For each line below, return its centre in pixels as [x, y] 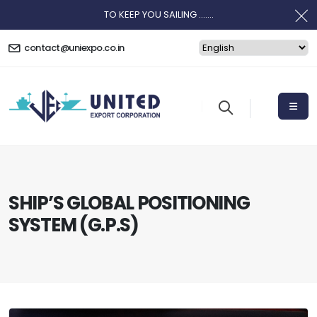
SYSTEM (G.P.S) [74, 225]
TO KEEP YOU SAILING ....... [158, 15]
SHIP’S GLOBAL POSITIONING [129, 203]
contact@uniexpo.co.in [73, 48]
